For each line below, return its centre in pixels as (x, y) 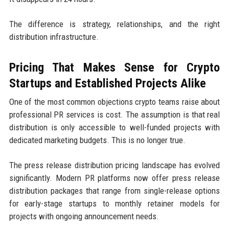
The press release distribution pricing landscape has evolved (114, 165)
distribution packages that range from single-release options (114, 190)
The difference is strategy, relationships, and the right (114, 24)
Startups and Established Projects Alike (107, 83)
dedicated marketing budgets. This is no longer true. (97, 140)
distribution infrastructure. (54, 37)
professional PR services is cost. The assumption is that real (114, 114)
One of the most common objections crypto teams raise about (114, 101)
